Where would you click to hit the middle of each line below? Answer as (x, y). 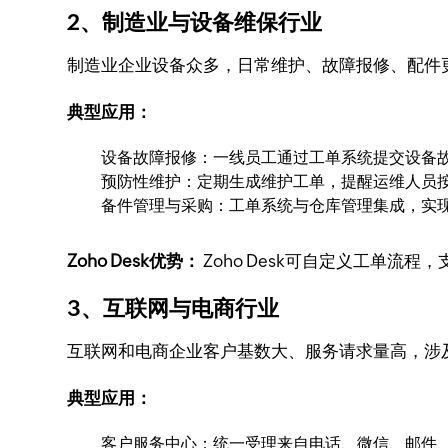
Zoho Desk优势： (134, 261)
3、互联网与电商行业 (173, 308)
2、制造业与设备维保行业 (195, 22)
